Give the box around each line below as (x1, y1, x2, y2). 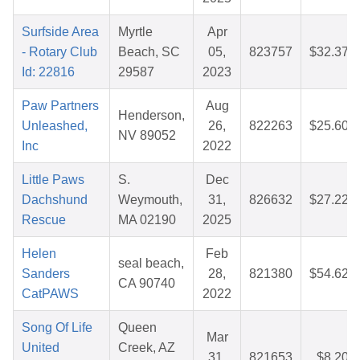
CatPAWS (22, 287, 79, 301)
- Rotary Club (22, 45, 97, 59)
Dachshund (22, 193, 88, 207)
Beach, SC (118, 45, 180, 59)
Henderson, (118, 108, 185, 123)
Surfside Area (22, 25, 99, 39)
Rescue (22, 213, 66, 227)
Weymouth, (118, 193, 182, 207)
